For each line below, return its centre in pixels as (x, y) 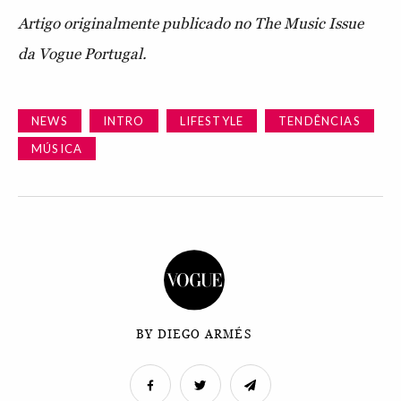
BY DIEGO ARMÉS (194, 334)
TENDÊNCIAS (320, 120)
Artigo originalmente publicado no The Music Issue (191, 23)
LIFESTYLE (212, 120)
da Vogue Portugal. (82, 53)
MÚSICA (57, 148)
